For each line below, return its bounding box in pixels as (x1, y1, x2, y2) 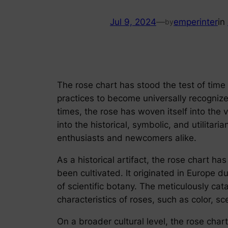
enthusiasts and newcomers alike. (57, 132, 196, 143)
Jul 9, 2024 (110, 17, 156, 27)
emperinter (174, 17, 218, 27)
